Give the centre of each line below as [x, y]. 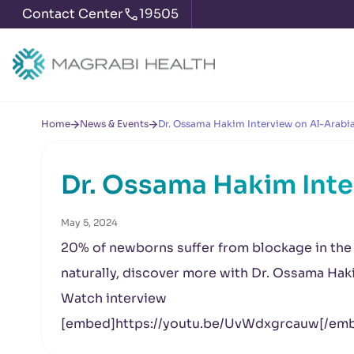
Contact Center [73, 14]
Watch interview [114, 298]
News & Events [114, 124]
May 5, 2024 [89, 222]
